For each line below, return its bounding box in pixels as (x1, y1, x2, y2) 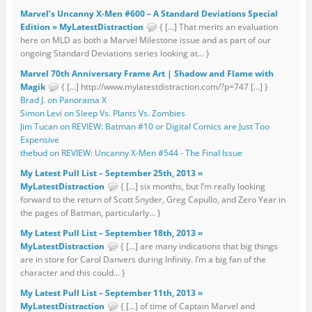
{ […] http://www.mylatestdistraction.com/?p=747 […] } (58, 81, 268, 93)
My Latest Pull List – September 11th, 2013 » (19, 287, 203, 299)
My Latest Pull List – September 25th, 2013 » (19, 167, 203, 180)
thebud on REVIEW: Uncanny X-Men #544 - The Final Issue (19, 147, 242, 159)
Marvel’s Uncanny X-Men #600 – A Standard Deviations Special (19, 8, 278, 20)
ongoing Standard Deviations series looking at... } (19, 47, 210, 60)
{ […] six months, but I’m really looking (118, 180, 265, 193)
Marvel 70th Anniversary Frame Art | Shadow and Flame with (19, 68, 274, 80)
